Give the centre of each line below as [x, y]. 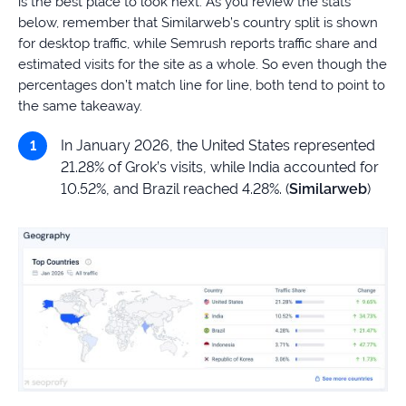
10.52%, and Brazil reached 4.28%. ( [175, 188]
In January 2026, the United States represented [218, 145]
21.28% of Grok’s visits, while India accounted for [220, 167]
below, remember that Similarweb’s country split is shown [198, 22]
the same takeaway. [80, 106]
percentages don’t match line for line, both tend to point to [202, 85]
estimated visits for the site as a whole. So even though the [203, 64]
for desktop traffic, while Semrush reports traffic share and [198, 43]
